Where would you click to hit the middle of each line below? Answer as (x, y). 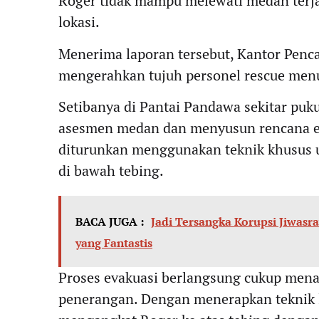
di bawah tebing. (111, 171)
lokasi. (79, 22)
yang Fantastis (114, 243)
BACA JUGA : (110, 222)
